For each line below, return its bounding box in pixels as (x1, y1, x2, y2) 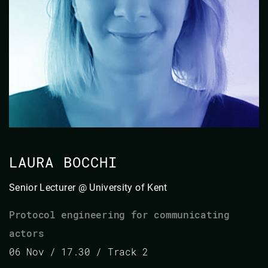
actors (9, 226, 44, 239)
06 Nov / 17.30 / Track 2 (9, 245, 148, 258)
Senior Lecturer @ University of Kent (9, 181, 167, 193)
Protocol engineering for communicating (9, 208, 230, 221)
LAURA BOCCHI (9, 152, 118, 172)
